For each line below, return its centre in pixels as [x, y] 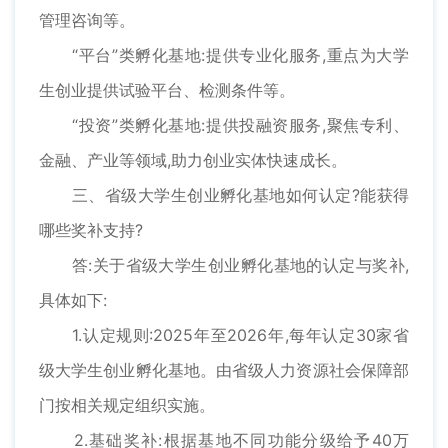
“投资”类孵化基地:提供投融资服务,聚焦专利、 [224, 125]
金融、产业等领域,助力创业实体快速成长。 [193, 160]
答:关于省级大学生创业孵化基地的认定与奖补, [224, 265]
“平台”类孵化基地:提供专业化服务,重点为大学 [224, 55]
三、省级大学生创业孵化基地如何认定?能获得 [224, 195]
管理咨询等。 [87, 20]
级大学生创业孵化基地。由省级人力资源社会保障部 [224, 370]
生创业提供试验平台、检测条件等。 [167, 90]
